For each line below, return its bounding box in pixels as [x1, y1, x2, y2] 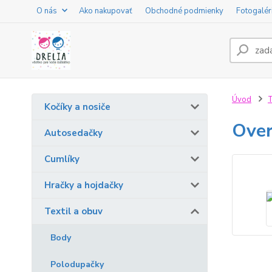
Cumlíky [44, 153, 80, 165]
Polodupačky [50, 259, 104, 270]
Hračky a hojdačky [44, 179, 123, 191]
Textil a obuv [44, 205, 103, 217]
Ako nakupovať [79, 5, 132, 16]
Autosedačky [44, 127, 103, 139]
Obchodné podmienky [145, 5, 223, 16]
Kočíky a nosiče [44, 101, 110, 113]
